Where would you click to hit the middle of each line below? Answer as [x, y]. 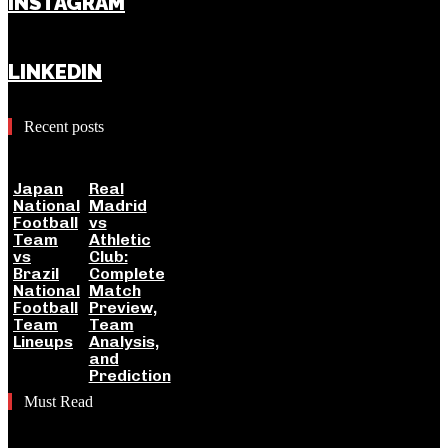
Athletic [119, 239]
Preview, [122, 307]
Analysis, [123, 341]
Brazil [36, 273]
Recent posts [64, 126]
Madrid [117, 205]
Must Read [58, 401]
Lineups [43, 341]
